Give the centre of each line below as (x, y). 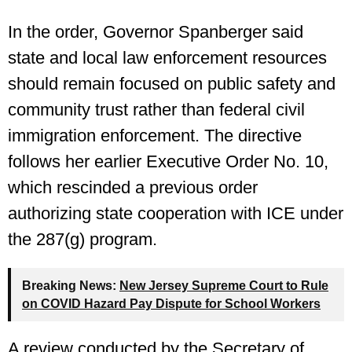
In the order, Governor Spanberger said (156, 32)
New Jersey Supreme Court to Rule (224, 286)
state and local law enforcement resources (167, 58)
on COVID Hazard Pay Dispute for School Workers (171, 304)
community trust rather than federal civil (156, 110)
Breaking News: (69, 286)
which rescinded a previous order (133, 188)
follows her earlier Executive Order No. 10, (168, 162)
